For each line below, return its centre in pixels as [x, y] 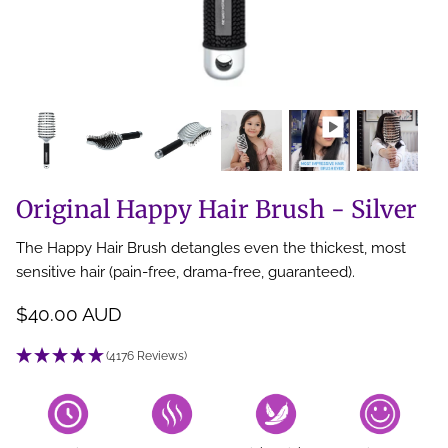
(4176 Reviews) [146, 356]
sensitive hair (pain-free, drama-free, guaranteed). [185, 272]
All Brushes [62, 76]
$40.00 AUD [69, 314]
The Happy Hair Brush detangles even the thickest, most [211, 248]
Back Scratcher [79, 27]
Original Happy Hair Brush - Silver [216, 210]
